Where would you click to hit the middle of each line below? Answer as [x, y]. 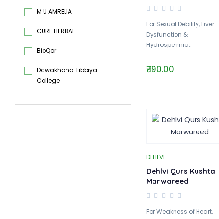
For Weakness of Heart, [179, 211]
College [48, 80]
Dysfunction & [167, 34]
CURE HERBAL [56, 31]
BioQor [46, 51]
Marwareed [167, 181]
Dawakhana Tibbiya [67, 70]
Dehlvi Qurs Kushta [180, 171]
